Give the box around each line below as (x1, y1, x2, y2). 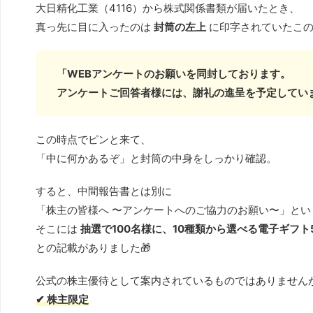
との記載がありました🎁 (36, 240, 151, 254)
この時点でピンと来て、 (36, 132, 151, 146)
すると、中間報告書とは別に (36, 184, 172, 198)
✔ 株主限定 (36, 292, 89, 306)
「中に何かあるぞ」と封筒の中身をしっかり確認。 (36, 151, 277, 165)
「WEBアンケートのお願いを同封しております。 (57, 66, 291, 80)
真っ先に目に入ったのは (36, 20, 154, 34)
